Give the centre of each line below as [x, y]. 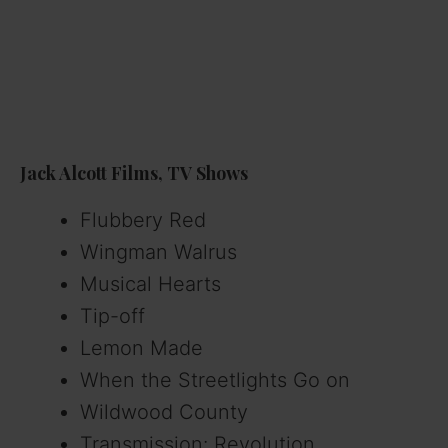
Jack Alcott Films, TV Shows [134, 172]
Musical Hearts [150, 283]
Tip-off [112, 315]
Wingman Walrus [158, 251]
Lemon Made [141, 347]
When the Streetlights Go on [215, 379]
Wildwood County [164, 411]
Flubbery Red [143, 219]
